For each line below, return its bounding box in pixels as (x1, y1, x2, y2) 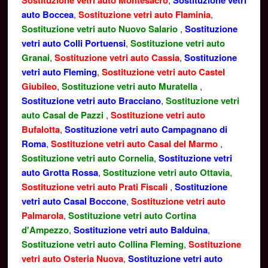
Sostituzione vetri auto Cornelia (21, 151, 154, 165)
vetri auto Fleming (21, 65, 97, 78)
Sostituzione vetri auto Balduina (73, 223, 208, 236)
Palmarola (21, 209, 63, 222)
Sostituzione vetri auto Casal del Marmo (50, 137, 220, 150)
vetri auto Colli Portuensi (21, 36, 126, 50)
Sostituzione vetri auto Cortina (68, 209, 196, 222)
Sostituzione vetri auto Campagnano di (64, 123, 227, 136)
